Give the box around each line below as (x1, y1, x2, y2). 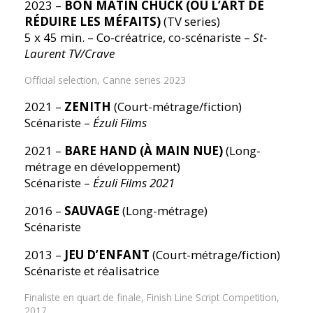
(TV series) (161, 13, 221, 30)
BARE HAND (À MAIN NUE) (64, 143, 224, 159)
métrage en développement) (24, 159, 181, 175)
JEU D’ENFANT (64, 247, 150, 263)
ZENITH (64, 99, 115, 115)
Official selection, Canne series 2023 (24, 73, 187, 87)
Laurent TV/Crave (24, 45, 115, 62)
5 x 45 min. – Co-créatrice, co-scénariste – (24, 29, 254, 46)
